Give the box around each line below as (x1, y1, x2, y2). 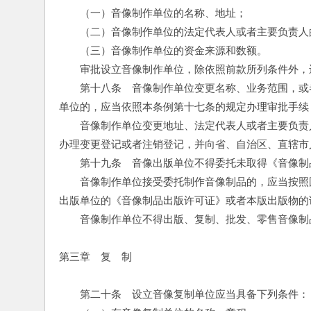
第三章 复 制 (59, 251, 132, 262)
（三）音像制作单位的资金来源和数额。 (59, 44, 267, 56)
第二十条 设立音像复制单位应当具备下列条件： (59, 288, 309, 300)
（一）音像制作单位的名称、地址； (59, 7, 246, 19)
